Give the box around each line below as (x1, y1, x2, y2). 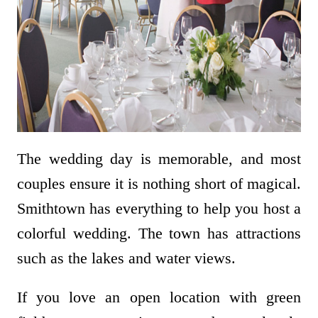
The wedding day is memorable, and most (17, 150, 301, 168)
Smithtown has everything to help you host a (17, 199, 301, 218)
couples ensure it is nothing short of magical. (17, 175, 301, 193)
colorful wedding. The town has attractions (17, 224, 301, 243)
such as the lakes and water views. (17, 249, 240, 268)
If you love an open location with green (17, 288, 301, 307)
